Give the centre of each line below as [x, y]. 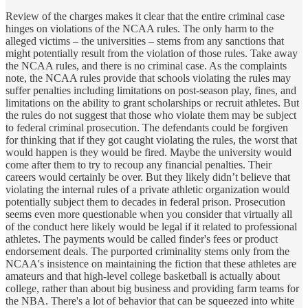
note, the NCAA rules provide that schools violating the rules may [148, 78]
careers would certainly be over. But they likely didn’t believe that [148, 177]
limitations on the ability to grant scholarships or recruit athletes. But [152, 102]
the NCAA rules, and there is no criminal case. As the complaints [146, 65]
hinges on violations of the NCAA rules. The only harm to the [140, 28]
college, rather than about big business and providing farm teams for [152, 288]
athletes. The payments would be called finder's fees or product [142, 239]
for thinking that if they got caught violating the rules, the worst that [151, 140]
